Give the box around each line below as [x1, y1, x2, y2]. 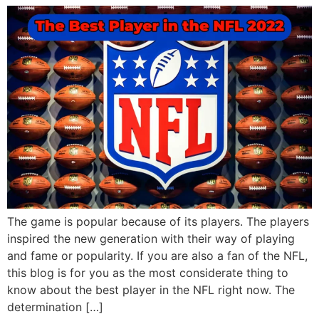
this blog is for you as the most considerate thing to [7, 266, 288, 281]
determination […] [7, 300, 103, 315]
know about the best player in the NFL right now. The [7, 283, 295, 298]
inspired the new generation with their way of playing [7, 231, 295, 246]
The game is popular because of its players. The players [7, 214, 309, 229]
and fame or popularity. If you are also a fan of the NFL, [7, 249, 308, 263]
